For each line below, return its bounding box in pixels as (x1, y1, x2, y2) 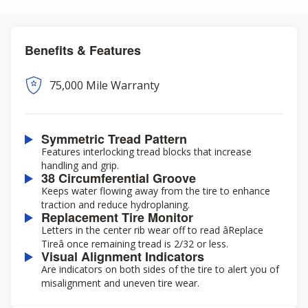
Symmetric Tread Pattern (41, 130, 187, 148)
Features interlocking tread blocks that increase (41, 145, 252, 158)
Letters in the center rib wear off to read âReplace (41, 223, 263, 236)
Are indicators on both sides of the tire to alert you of (41, 263, 279, 276)
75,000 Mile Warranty (49, 78, 159, 93)
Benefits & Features (25, 41, 141, 59)
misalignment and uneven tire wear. (41, 276, 199, 289)
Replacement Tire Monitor (41, 208, 193, 226)
